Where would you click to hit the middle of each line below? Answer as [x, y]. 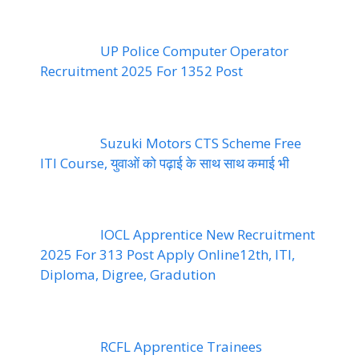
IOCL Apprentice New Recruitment [208, 234]
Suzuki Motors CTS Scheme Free [201, 143]
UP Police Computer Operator [194, 51]
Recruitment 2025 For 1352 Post [141, 71]
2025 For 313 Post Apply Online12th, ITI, [167, 254]
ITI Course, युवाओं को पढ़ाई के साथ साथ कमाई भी [165, 163]
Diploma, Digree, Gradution [128, 274]
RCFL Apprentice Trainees [181, 346]
